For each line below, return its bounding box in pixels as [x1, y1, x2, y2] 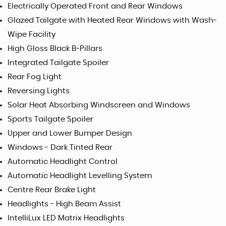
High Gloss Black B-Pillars [8, 45, 102, 52]
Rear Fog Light [8, 73, 62, 81]
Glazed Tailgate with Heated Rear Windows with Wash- [8, 17, 217, 24]
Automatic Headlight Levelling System [8, 172, 152, 180]
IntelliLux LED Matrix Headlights [8, 214, 125, 222]
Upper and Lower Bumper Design [8, 130, 132, 137]
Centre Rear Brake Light [8, 186, 96, 194]
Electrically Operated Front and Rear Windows [8, 3, 183, 10]
